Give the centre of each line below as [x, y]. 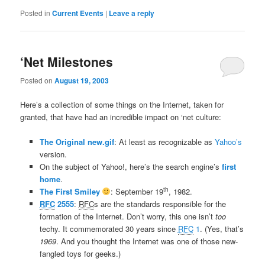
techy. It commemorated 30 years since [109, 228]
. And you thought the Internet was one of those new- [147, 241]
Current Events [78, 13]
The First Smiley [71, 191]
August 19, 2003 [82, 80]
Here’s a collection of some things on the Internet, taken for [122, 104]
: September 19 [137, 191]
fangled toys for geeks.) [80, 253]
